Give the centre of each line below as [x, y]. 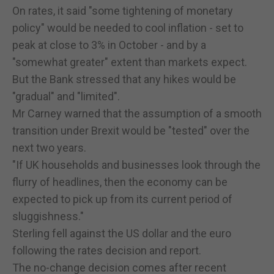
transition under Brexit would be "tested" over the [131, 130]
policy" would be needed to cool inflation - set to [128, 28]
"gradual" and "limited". [66, 96]
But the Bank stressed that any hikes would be [124, 79]
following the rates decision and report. [107, 250]
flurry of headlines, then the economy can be [120, 182]
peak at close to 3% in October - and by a [109, 45]
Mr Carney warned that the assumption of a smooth [137, 113]
